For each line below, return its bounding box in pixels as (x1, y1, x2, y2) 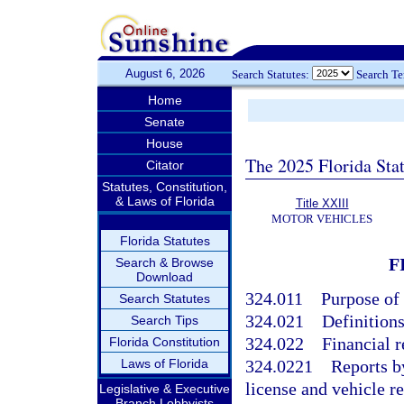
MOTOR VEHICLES (271, 212, 372, 225)
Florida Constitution (109, 335, 220, 349)
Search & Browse (115, 255, 214, 270)
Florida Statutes (119, 234, 210, 248)
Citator (145, 158, 184, 172)
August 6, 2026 (124, 67, 205, 80)
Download (136, 270, 193, 284)
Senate (144, 115, 185, 129)
